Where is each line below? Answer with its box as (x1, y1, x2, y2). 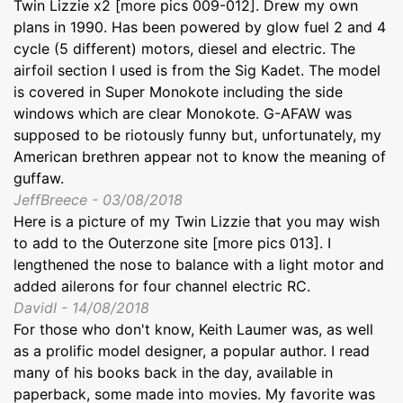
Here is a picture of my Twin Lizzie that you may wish (13, 211, 380, 230)
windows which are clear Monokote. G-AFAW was (13, 103, 352, 122)
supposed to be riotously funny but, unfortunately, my (13, 125, 381, 144)
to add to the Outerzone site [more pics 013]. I (13, 233, 331, 252)
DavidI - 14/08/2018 (13, 298, 149, 317)
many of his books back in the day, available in (13, 363, 333, 381)
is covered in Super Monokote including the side (13, 82, 343, 101)
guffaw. (13, 168, 64, 187)
